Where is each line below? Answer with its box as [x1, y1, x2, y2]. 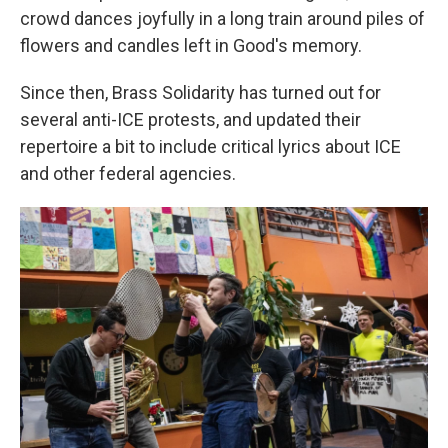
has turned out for [239, 82, 381, 103]
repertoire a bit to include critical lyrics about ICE [20, 136, 401, 157]
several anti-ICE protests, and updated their [20, 109, 361, 130]
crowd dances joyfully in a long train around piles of [20, 8, 425, 29]
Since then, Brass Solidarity [20, 82, 235, 103]
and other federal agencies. [20, 163, 236, 184]
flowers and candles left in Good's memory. [20, 35, 362, 56]
